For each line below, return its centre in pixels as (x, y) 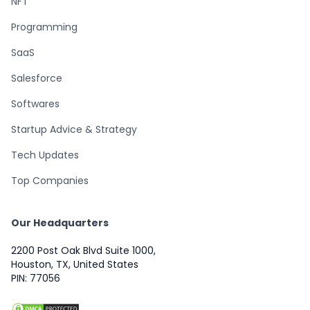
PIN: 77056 (36, 278)
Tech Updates (45, 155)
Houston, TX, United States (75, 264)
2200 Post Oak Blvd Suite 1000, (83, 250)
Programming (44, 27)
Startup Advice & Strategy (74, 129)
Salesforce (37, 78)
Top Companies (50, 180)
